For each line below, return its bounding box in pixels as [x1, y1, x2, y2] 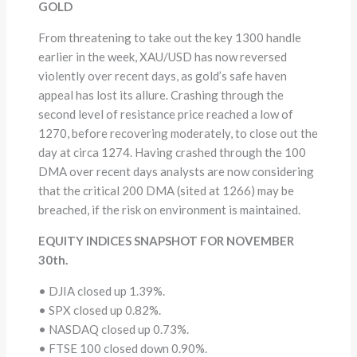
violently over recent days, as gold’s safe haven [38, 68, 288, 83]
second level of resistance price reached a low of [38, 106, 294, 121]
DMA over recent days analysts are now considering [38, 163, 315, 178]
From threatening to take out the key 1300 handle [38, 29, 302, 45]
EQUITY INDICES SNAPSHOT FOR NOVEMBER [38, 233, 295, 248]
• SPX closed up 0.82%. [38, 302, 162, 317]
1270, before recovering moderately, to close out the [38, 125, 319, 140]
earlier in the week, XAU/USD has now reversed [38, 49, 288, 64]
